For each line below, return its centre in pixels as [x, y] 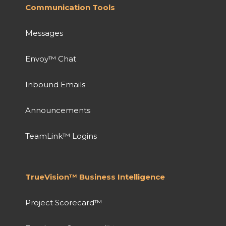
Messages [44, 33]
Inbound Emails [55, 84]
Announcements [58, 110]
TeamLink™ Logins [61, 136]
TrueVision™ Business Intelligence [95, 177]
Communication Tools [70, 7]
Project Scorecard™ [64, 202]
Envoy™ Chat [51, 59]
